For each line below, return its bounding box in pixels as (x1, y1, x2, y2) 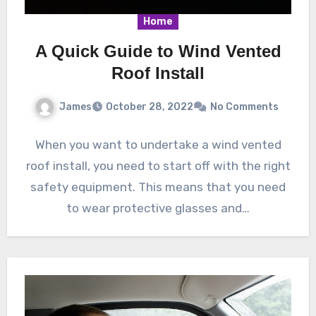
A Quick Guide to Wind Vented (35, 41, 281, 61)
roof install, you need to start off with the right (25, 159, 291, 174)
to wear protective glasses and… (66, 201, 250, 216)
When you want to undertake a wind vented (35, 138, 281, 152)
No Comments (209, 101, 279, 114)
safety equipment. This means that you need (30, 180, 286, 195)
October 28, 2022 (105, 101, 193, 114)
